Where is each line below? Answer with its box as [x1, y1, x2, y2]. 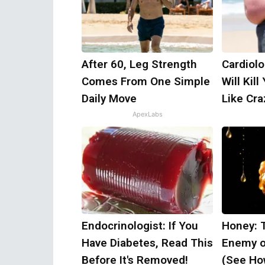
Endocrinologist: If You [82, 219, 198, 232]
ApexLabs [132, 110, 163, 118]
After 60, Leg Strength [82, 57, 197, 71]
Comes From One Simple [82, 75, 210, 88]
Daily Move [82, 92, 137, 105]
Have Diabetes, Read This [82, 236, 213, 250]
